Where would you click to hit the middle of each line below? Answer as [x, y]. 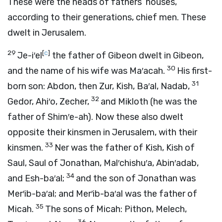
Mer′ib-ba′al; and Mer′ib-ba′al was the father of [102, 194]
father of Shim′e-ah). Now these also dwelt [95, 117]
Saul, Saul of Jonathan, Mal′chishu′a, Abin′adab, [103, 163]
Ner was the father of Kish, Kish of [125, 148]
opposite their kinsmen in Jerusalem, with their [102, 132]
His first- [194, 71]
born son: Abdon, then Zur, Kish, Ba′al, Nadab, [100, 86]
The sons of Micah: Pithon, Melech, [116, 209]
